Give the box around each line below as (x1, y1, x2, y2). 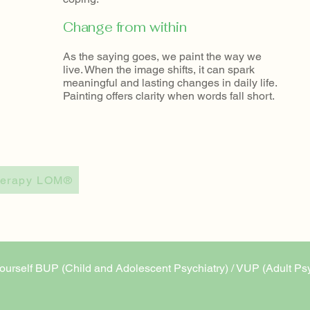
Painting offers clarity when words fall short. (63, 89, 275, 102)
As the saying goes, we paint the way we (63, 50, 262, 63)
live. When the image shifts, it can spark (63, 63, 255, 76)
